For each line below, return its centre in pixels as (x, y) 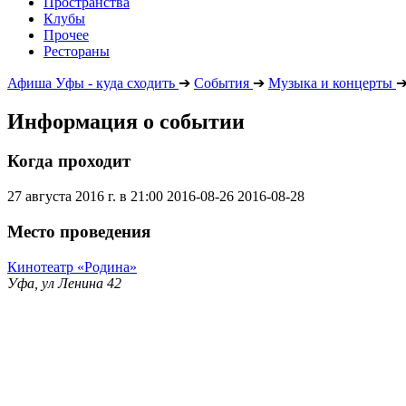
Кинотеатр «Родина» (72, 266)
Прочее (66, 34)
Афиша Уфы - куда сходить (91, 82)
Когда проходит (69, 161)
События (222, 82)
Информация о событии (126, 121)
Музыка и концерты (330, 82)
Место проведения (79, 231)
